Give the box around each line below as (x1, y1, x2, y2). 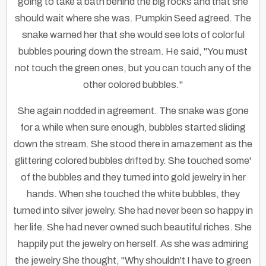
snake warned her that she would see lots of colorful (21, 30, 245, 40)
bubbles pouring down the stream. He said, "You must (18, 46, 248, 57)
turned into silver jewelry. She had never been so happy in (13, 205, 253, 216)
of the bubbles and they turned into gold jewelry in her (20, 172, 246, 183)
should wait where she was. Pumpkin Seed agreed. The (15, 13, 251, 24)
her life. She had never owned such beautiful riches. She (14, 222, 252, 233)
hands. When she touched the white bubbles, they (26, 189, 240, 199)
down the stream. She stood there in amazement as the (14, 139, 252, 150)
